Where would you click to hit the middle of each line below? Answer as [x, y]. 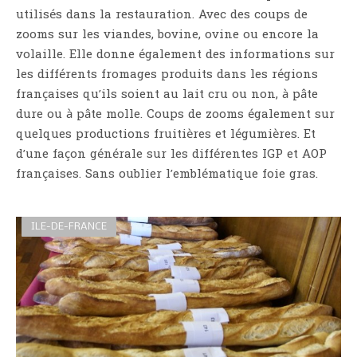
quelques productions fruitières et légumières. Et [166, 135]
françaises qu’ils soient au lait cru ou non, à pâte [167, 95]
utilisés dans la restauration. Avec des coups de [162, 16]
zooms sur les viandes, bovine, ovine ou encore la [167, 35]
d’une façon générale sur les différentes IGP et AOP [171, 155]
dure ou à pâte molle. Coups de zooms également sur [175, 115]
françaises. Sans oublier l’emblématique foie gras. [167, 175]
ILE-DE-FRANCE [69, 227]
